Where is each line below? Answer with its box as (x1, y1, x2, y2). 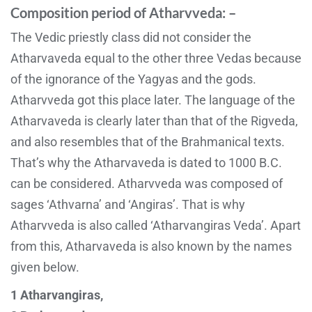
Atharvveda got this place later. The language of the (10, 92, 295, 107)
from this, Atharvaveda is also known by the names (10, 238, 292, 253)
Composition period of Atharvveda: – (10, 3, 236, 21)
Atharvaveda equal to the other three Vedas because (10, 50, 302, 65)
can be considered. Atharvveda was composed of (10, 175, 283, 191)
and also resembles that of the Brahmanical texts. (10, 134, 285, 149)
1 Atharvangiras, (10, 287, 103, 302)
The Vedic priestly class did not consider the (10, 29, 251, 45)
